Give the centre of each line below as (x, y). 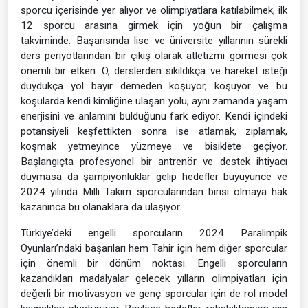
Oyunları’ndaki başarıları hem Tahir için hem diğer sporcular (154, 248)
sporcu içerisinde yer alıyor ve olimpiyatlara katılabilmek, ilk (154, 10)
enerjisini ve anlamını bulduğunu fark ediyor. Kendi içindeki (154, 116)
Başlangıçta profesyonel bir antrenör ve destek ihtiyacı (154, 161)
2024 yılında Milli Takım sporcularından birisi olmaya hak (154, 191)
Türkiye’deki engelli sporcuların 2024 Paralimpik (154, 233)
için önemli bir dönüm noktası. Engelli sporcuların (154, 263)
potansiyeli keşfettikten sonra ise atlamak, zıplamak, (154, 131)
